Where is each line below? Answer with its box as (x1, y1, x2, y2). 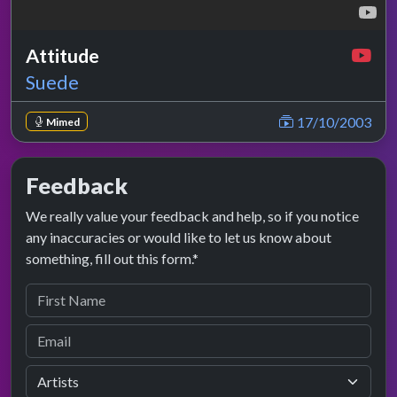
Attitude (26, 44, 99, 68)
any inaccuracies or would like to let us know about (26, 229, 331, 246)
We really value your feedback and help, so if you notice (26, 207, 359, 225)
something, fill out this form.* (26, 250, 198, 268)
